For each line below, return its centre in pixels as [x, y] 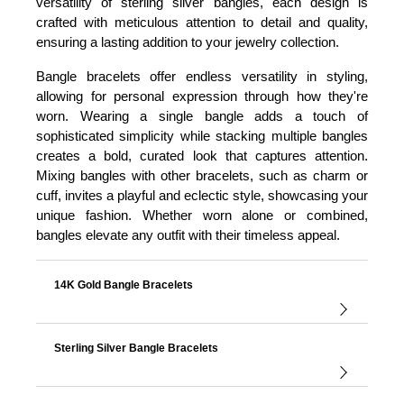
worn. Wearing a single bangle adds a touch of [202, 116]
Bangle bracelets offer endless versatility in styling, [202, 76]
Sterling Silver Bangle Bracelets [136, 348]
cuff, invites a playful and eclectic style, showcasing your [202, 195]
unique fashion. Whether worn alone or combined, [202, 215]
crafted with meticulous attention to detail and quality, [202, 22]
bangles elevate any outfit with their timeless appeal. [188, 235]
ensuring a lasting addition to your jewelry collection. [188, 42]
